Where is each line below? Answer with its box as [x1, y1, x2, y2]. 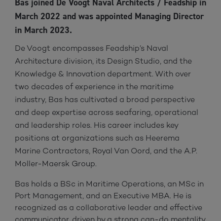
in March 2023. [15, 24, 72, 36]
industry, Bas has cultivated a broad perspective [15, 94, 195, 104]
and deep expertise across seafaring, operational [15, 107, 198, 117]
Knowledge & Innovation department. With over [15, 69, 191, 78]
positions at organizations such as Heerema [15, 133, 180, 143]
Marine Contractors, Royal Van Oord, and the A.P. [15, 146, 197, 155]
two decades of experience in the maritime [15, 81, 174, 91]
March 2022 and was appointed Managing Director [15, 10, 204, 22]
